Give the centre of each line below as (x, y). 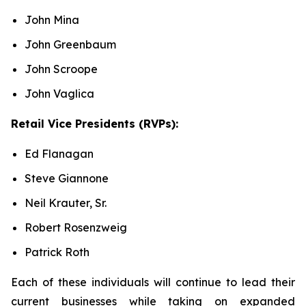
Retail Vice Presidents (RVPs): (95, 124)
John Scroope (62, 69)
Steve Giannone (68, 178)
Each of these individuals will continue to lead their (153, 282)
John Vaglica (61, 94)
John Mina (52, 20)
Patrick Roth (58, 252)
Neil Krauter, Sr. (67, 203)
